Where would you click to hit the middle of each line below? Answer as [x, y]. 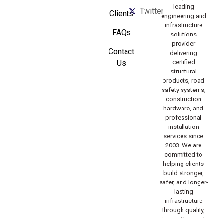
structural [183, 71]
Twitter [152, 11]
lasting [183, 191]
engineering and [183, 16]
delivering [183, 53]
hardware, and [183, 108]
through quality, [183, 210]
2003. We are [183, 145]
